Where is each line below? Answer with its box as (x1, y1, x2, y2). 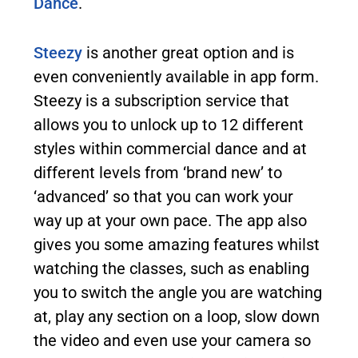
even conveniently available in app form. (34, 66, 319, 86)
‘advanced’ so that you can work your (34, 186, 293, 206)
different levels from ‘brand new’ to (34, 162, 282, 182)
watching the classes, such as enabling (34, 258, 309, 278)
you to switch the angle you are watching (34, 282, 322, 302)
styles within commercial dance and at (34, 138, 307, 158)
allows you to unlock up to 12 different (34, 114, 304, 134)
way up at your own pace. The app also (34, 210, 307, 230)
